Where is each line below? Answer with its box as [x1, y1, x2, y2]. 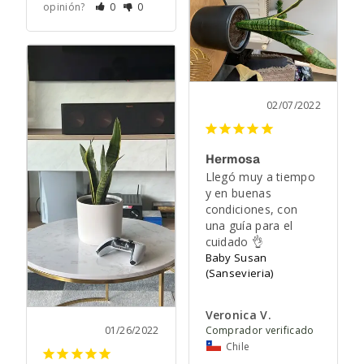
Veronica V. [205, 306, 271, 323]
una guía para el [205, 217, 293, 233]
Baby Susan [205, 249, 267, 265]
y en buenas [205, 184, 271, 201]
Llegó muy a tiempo [205, 168, 315, 184]
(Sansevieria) [205, 265, 274, 280]
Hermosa [205, 150, 260, 167]
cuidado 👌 [205, 233, 264, 249]
